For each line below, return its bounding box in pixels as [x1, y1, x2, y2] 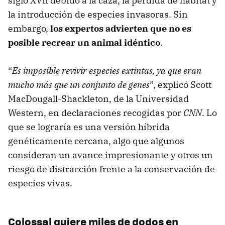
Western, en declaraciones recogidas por [8, 107, 183, 119]
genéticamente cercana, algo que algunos [8, 135, 184, 147]
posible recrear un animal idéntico [8, 37, 160, 49]
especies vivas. [8, 177, 72, 189]
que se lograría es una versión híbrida [8, 121, 170, 133]
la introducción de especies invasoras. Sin [8, 9, 188, 21]
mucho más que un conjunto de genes [8, 79, 150, 91]
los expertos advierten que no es [50, 23, 191, 35]
